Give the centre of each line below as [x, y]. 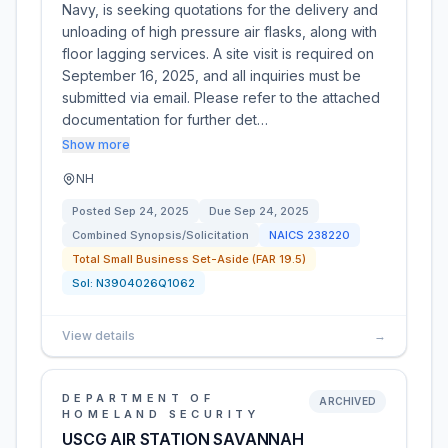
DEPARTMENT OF [138, 398]
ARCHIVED [347, 401]
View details [98, 335]
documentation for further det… [165, 119]
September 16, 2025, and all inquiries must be [211, 75]
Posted [93, 211]
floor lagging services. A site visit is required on [218, 53]
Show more [96, 144]
